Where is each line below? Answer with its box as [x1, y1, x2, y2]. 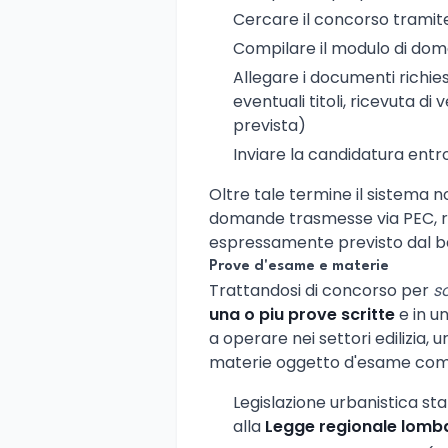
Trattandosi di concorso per [209, 278, 433, 302]
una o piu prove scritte [209, 302, 395, 326]
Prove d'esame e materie [209, 258, 389, 274]
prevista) [233, 113, 306, 137]
